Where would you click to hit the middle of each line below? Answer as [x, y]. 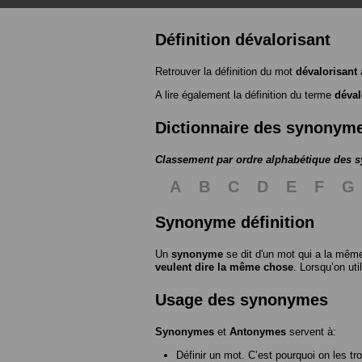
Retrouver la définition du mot [225, 71]
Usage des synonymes [242, 299]
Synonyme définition [235, 222]
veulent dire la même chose [224, 267]
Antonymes [258, 331]
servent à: [311, 331]
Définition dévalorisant [243, 39]
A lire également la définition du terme [245, 95]
